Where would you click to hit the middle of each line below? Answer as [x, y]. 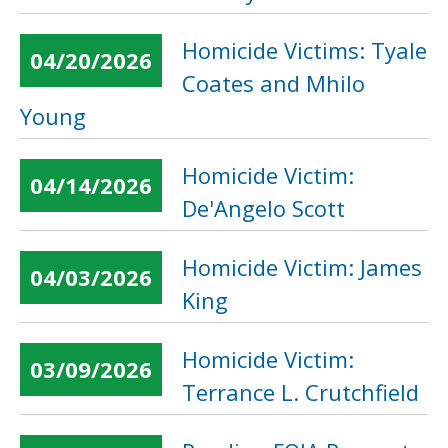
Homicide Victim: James [302, 267]
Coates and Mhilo [273, 83]
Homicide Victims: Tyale [304, 50]
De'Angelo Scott [263, 208]
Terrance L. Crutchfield [300, 392]
